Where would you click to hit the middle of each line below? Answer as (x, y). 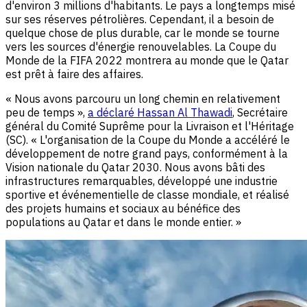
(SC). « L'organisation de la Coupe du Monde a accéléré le (148, 140)
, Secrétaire (260, 113)
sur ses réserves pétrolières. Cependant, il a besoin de (140, 20)
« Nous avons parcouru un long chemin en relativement (143, 99)
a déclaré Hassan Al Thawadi (160, 113)
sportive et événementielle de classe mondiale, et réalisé (147, 195)
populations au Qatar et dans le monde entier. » (123, 222)
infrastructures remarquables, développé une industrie (142, 181)
